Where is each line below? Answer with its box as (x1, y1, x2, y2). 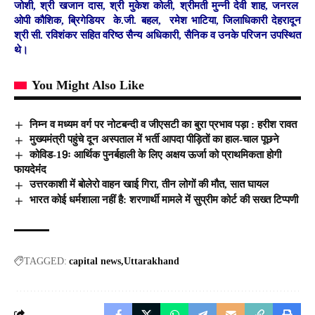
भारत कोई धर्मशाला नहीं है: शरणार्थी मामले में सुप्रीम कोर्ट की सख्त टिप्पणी (30, 193, 299, 205)
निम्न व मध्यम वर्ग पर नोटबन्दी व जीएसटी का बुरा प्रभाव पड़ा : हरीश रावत (30, 118, 297, 130)
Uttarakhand (124, 255, 179, 266)
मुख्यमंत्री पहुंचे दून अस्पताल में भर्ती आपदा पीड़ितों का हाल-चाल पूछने (30, 134, 280, 146)
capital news (69, 255, 121, 266)
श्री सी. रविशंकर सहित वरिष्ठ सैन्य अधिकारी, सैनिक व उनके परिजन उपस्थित (14, 29, 301, 41)
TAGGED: (24, 255, 67, 266)
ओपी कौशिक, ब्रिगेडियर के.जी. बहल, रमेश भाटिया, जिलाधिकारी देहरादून (14, 14, 301, 26)
